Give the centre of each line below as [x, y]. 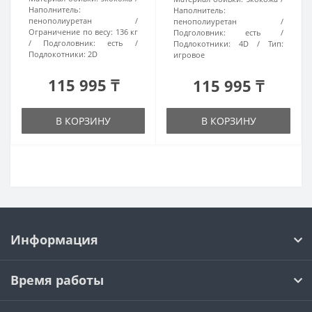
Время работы [57, 280]
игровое [189, 55]
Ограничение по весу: [71, 32]
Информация [54, 240]
